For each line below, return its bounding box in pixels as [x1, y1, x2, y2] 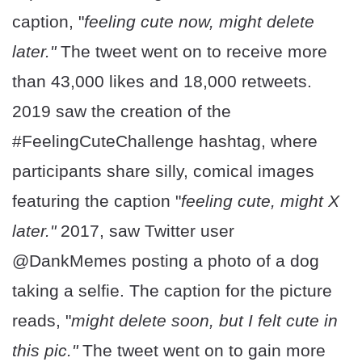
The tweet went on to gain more [78, 340, 326, 360]
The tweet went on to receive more [56, 41, 327, 61]
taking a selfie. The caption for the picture [12, 280, 332, 300]
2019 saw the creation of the [12, 101, 231, 120]
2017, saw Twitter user [56, 221, 234, 240]
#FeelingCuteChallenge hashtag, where [12, 131, 318, 150]
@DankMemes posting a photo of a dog [12, 250, 319, 270]
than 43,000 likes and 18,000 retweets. [12, 71, 312, 90]
